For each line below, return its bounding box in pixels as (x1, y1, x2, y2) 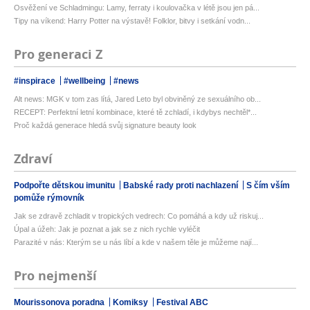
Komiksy (113, 298, 150, 308)
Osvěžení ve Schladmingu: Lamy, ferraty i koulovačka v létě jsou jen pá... (14, 3, 259, 12)
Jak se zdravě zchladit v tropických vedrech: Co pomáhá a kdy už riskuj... (14, 212, 264, 221)
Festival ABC (156, 298, 208, 308)
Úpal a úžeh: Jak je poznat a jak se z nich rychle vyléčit (14, 225, 200, 234)
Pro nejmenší (14, 267, 97, 285)
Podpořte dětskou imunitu (14, 181, 117, 191)
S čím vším (246, 181, 290, 191)
